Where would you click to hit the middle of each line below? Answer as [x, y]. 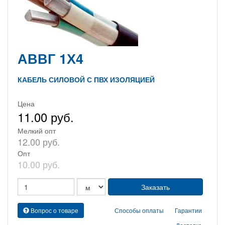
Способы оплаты [139, 210]
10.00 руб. [39, 164]
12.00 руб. [39, 142]
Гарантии [188, 210]
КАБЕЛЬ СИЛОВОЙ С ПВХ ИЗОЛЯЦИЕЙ [86, 79]
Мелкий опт [37, 131]
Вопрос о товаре [54, 210]
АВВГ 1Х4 [50, 58]
